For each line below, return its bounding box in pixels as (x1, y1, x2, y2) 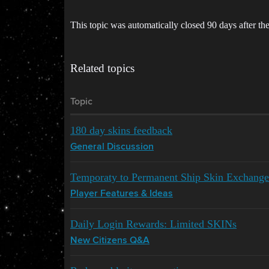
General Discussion (70, 142, 154, 152)
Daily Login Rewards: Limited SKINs (70, 218, 237, 230)
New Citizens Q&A (70, 236, 150, 246)
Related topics (70, 62, 134, 74)
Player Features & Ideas (70, 189, 173, 199)
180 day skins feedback (70, 124, 172, 136)
